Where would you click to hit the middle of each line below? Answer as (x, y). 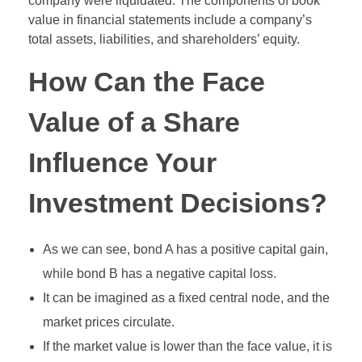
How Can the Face (147, 82)
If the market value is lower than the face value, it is (187, 346)
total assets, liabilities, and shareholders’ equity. (164, 40)
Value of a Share (134, 123)
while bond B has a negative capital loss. (159, 273)
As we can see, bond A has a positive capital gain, (185, 249)
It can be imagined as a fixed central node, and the (186, 297)
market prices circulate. (108, 322)
